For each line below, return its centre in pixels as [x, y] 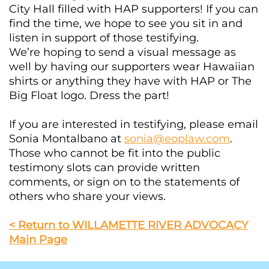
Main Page [38, 240]
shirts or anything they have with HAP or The [130, 81]
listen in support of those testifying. [104, 38]
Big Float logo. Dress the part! [92, 96]
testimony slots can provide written [104, 168]
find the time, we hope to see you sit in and [126, 24]
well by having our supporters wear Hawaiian [132, 67]
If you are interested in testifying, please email [134, 125]
